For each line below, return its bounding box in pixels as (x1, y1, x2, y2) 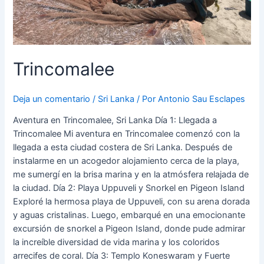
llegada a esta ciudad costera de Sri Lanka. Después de (13, 142, 233, 153)
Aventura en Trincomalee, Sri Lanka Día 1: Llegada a (13, 115, 217, 126)
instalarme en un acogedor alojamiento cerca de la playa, (13, 156, 240, 167)
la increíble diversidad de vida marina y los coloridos (13, 237, 220, 248)
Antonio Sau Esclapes (158, 93, 246, 104)
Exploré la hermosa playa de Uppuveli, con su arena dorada (13, 196, 250, 207)
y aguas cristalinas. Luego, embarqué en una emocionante (13, 210, 246, 221)
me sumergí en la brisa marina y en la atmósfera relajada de (13, 169, 249, 180)
